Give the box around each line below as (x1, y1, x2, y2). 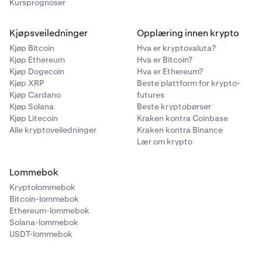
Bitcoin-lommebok (9, 194, 79, 204)
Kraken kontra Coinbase (137, 113, 228, 123)
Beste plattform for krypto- (137, 78, 240, 88)
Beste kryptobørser (137, 101, 211, 112)
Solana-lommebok (9, 217, 78, 227)
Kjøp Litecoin (9, 113, 58, 123)
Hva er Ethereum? (137, 66, 203, 77)
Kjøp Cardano (9, 89, 61, 100)
